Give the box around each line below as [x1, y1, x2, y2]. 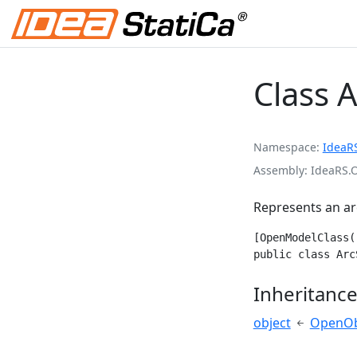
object [253, 314, 291, 332]
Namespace [253, 139, 316, 155]
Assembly [253, 162, 304, 178]
